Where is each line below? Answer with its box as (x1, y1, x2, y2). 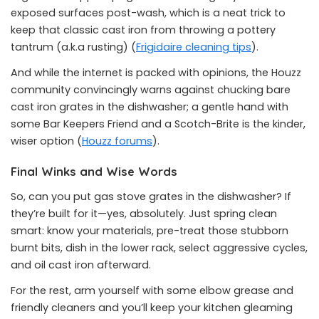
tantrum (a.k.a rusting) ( (11, 40, 136, 54)
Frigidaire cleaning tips (136, 40, 251, 54)
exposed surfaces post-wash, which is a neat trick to (11, 6, 286, 20)
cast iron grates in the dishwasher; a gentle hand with (11, 100, 288, 114)
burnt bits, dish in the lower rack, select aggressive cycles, (11, 241, 308, 255)
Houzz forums (82, 134, 152, 148)
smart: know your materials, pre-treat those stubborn (11, 224, 288, 238)
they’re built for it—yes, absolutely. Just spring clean (11, 206, 277, 221)
